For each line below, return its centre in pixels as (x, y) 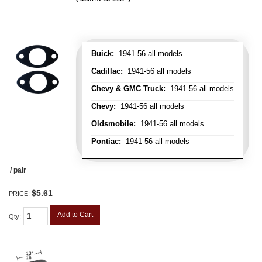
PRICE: (20, 194)
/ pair (18, 170)
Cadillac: (107, 71)
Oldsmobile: (113, 124)
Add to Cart (75, 215)
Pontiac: (106, 142)
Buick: (103, 54)
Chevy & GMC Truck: (128, 89)
